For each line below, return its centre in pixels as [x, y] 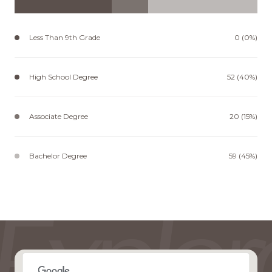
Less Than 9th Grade [65, 37]
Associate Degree [59, 116]
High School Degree [63, 76]
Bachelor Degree [58, 155]
